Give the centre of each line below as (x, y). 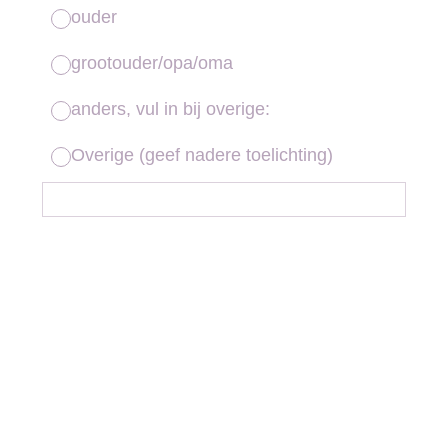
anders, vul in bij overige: (170, 109)
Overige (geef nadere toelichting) (202, 155)
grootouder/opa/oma (152, 63)
